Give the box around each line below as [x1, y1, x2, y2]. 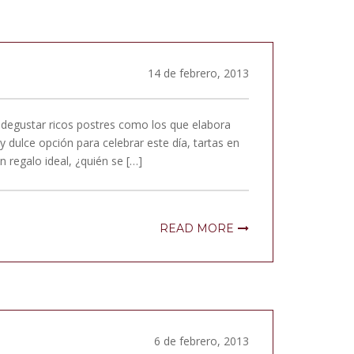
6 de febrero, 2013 [154, 333, 249, 348]
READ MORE [160, 221, 234, 235]
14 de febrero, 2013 [148, 66, 249, 81]
